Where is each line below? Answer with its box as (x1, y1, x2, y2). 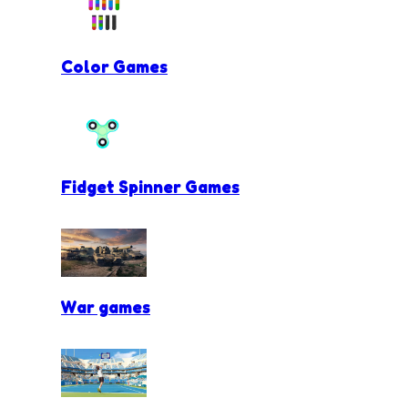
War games (61, 297, 150, 318)
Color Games (61, 56, 168, 76)
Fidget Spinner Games (61, 177, 240, 198)
